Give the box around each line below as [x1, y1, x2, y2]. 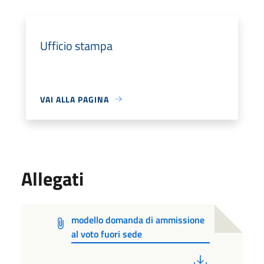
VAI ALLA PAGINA [40, 93, 109, 105]
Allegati [21, 164, 84, 193]
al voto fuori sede [71, 226, 143, 241]
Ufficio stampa [40, 36, 113, 55]
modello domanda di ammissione [71, 212, 205, 227]
